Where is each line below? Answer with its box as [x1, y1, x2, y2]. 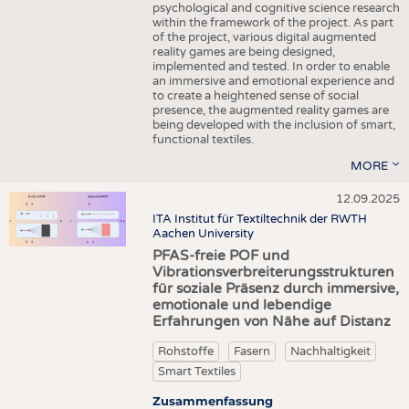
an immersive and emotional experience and [152, 73, 394, 89]
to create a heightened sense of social [152, 88, 359, 103]
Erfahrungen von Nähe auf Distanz [152, 312, 391, 330]
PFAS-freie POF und [152, 246, 289, 264]
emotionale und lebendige [152, 296, 331, 313]
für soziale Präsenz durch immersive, [152, 279, 399, 297]
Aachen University [152, 226, 254, 242]
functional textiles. [152, 131, 254, 147]
